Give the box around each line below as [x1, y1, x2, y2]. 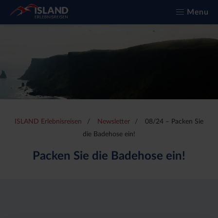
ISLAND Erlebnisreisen [15, 118, 82, 125]
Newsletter [97, 118, 130, 125]
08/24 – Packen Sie [145, 118, 203, 125]
